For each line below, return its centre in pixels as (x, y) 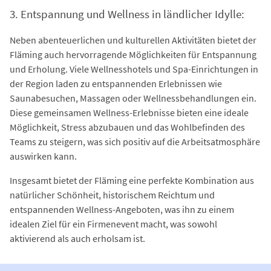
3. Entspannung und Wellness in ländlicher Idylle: (127, 14)
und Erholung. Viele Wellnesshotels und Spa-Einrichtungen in (134, 69)
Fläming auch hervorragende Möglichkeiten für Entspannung (133, 54)
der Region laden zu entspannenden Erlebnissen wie (116, 83)
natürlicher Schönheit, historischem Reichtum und (112, 194)
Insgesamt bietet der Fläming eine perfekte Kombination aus (132, 180)
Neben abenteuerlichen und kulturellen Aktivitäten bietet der (133, 40)
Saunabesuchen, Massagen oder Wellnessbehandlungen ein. (133, 98)
